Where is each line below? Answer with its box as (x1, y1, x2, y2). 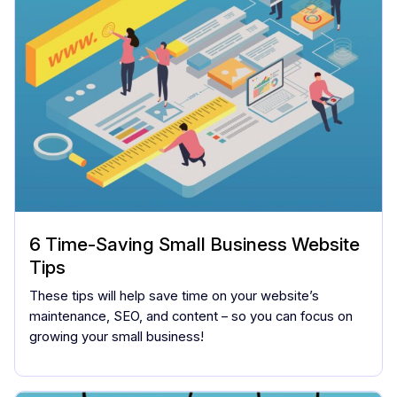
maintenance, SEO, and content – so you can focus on (29, 307, 353, 324)
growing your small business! (29, 328, 204, 345)
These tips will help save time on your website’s (29, 287, 319, 304)
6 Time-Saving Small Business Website (29, 232, 360, 255)
